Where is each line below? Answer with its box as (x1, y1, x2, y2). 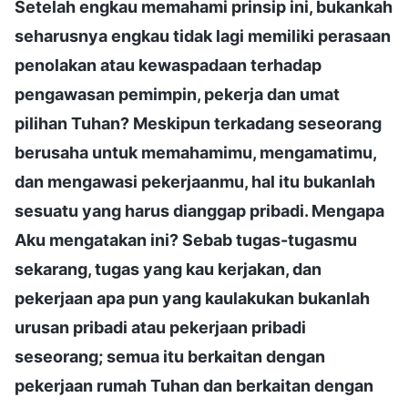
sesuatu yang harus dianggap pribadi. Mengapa (15, 200, 384, 220)
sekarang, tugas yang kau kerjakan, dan (15, 259, 321, 279)
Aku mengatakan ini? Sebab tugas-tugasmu (15, 229, 357, 250)
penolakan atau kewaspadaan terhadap (15, 55, 321, 75)
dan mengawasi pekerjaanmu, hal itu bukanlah (15, 171, 375, 191)
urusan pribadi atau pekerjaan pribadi (15, 317, 306, 337)
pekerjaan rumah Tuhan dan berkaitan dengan (15, 375, 373, 395)
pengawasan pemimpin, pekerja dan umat (15, 84, 340, 104)
